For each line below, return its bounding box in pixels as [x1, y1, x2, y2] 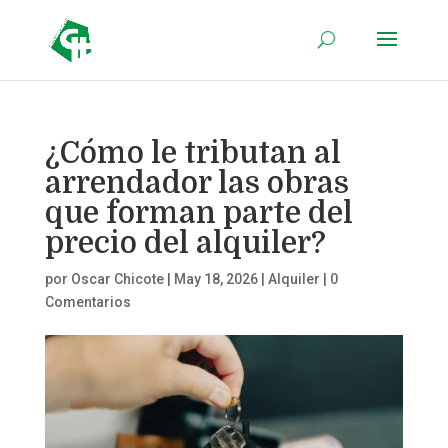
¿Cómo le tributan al [44, 136, 341, 170]
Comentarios [44, 294, 131, 310]
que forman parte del [44, 196, 353, 230]
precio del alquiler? [44, 226, 326, 260]
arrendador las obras [44, 166, 349, 200]
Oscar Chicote [70, 271, 164, 287]
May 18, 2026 [173, 271, 258, 287]
